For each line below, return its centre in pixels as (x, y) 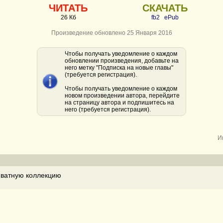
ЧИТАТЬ (68, 8)
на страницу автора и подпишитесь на (119, 103)
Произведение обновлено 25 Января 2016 (111, 33)
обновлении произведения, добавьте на (122, 61)
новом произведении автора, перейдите (122, 96)
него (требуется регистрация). (108, 110)
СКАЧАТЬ (165, 8)
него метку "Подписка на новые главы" (119, 68)
